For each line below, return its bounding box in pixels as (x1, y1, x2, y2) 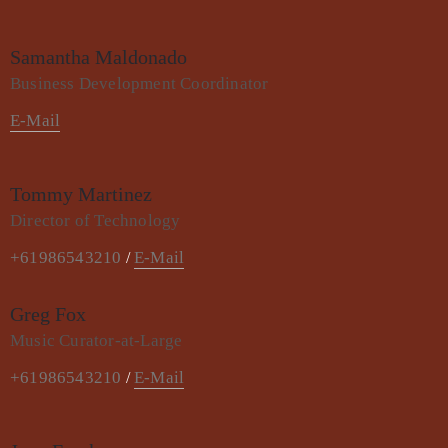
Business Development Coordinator (10, 74, 269, 94)
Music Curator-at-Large (10, 331, 183, 351)
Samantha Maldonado (10, 46, 187, 69)
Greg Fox (10, 303, 86, 326)
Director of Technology (10, 211, 181, 231)
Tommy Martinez (10, 183, 152, 206)
